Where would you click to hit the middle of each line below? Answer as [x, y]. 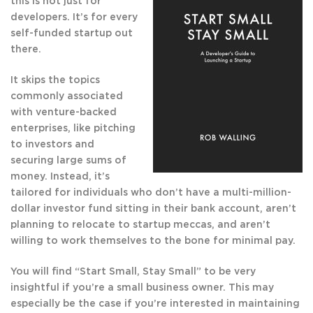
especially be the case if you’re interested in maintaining [155, 304]
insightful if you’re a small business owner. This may [142, 288]
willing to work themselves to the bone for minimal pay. [153, 241]
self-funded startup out [72, 34]
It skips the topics [55, 81]
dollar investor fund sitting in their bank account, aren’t [153, 209]
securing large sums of [68, 161]
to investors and [52, 145]
